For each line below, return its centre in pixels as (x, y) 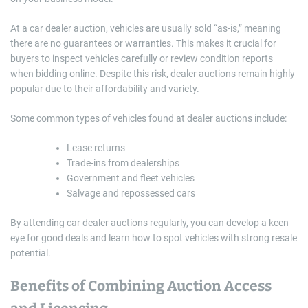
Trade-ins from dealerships (123, 163)
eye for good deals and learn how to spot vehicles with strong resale (154, 238)
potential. (31, 253)
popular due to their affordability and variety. (105, 89)
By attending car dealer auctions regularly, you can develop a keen (150, 223)
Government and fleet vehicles (131, 178)
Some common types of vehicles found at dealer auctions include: (148, 119)
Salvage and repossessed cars (131, 194)
